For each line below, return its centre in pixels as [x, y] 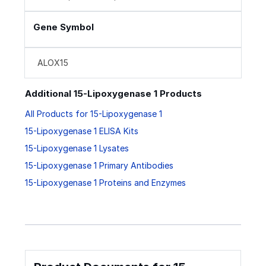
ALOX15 [53, 63]
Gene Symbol [64, 27]
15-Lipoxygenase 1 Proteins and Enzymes [105, 182]
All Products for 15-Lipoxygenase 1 [94, 113]
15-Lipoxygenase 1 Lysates [77, 148]
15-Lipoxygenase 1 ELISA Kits [82, 131]
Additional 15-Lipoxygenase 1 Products [113, 94]
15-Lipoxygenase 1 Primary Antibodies [99, 165]
